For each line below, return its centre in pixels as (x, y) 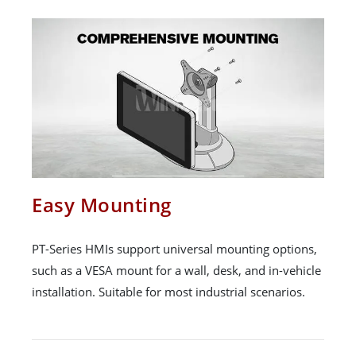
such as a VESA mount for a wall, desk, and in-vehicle (176, 271)
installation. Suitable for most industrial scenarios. (168, 292)
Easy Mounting (102, 205)
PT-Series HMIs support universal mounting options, (174, 249)
